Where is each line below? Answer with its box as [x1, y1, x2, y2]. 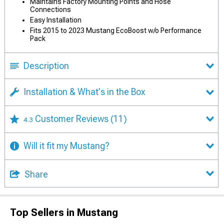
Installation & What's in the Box [23, 86, 145, 97]
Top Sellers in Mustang [10, 206, 118, 218]
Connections [30, 5, 71, 13]
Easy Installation [30, 16, 81, 24]
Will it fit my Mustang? [23, 140, 109, 151]
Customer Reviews [35, 113, 110, 124]
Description [23, 60, 69, 71]
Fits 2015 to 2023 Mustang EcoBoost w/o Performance [30, 26, 201, 34]
